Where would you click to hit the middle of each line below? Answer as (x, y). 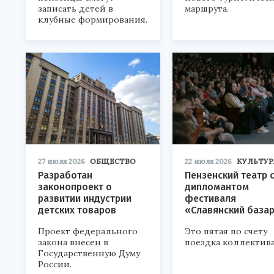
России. (55, 265)
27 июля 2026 (61, 161)
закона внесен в (73, 243)
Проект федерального (88, 231)
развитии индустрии (85, 199)
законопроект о (75, 187)
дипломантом (217, 187)
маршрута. (207, 9)
